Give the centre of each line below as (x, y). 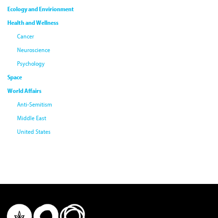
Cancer (26, 36)
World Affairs (24, 91)
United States (34, 132)
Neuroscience (34, 50)
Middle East (32, 118)
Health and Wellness (33, 23)
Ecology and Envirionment (41, 9)
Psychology (31, 64)
